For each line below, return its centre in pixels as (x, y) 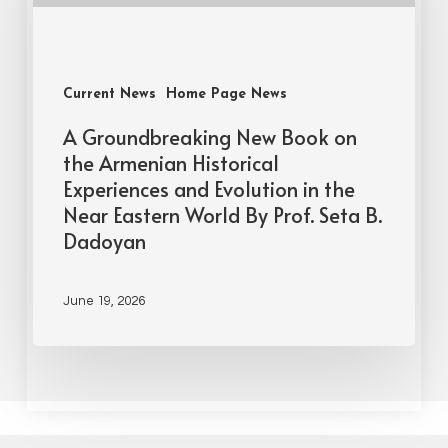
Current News (110, 94)
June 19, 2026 (104, 301)
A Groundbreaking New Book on (210, 137)
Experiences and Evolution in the (209, 189)
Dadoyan (105, 241)
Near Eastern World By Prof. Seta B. (223, 215)
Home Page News (227, 94)
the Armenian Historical (171, 163)
